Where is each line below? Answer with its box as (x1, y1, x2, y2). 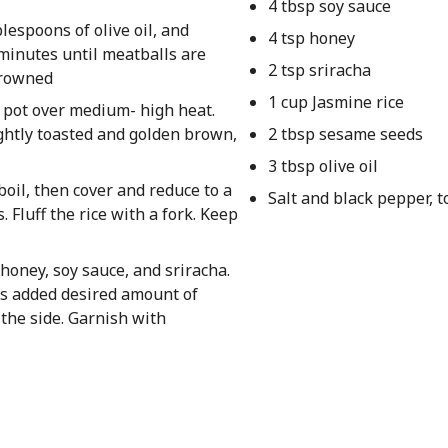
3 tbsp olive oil (267, 155, 378, 177)
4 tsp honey (267, 27, 355, 49)
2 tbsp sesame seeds (267, 123, 423, 145)
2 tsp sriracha (267, 59, 371, 81)
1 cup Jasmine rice (267, 91, 404, 113)
